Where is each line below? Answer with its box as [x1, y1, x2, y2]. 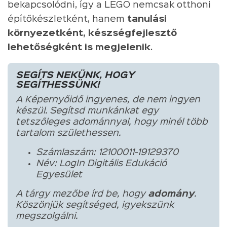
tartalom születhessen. [16, 129, 121, 137]
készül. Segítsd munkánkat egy [16, 106, 159, 115]
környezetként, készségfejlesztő [8, 29, 177, 37]
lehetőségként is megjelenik [8, 43, 150, 52]
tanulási [127, 15, 167, 23]
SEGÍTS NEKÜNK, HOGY [16, 71, 135, 80]
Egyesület [36, 170, 82, 179]
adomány [148, 190, 194, 198]
